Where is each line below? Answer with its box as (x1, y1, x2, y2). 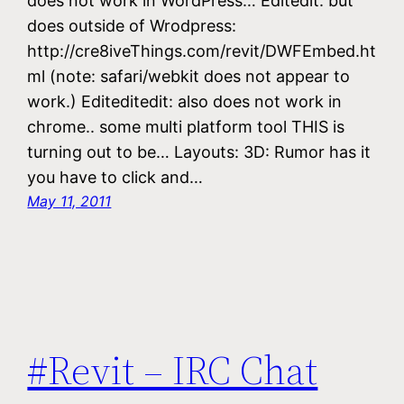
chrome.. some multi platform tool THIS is (27, 117, 345, 137)
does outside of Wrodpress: (27, 16, 237, 36)
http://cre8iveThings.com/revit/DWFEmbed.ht (27, 41, 377, 61)
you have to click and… (27, 168, 204, 188)
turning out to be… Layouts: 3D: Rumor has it (27, 142, 372, 162)
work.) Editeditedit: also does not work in (27, 92, 343, 112)
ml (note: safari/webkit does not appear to (27, 67, 351, 87)
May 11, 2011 (27, 192, 112, 211)
